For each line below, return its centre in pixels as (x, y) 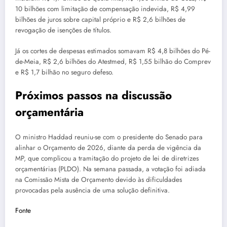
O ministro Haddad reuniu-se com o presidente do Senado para (109, 137)
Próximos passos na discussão (93, 95)
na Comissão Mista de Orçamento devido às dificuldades (99, 180)
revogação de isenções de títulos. (63, 30)
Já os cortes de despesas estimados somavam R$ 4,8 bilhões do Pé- (113, 51)
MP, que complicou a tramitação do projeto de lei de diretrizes (107, 159)
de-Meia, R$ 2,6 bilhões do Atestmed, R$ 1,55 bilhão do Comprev (113, 61)
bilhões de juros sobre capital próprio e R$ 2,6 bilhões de (100, 20)
